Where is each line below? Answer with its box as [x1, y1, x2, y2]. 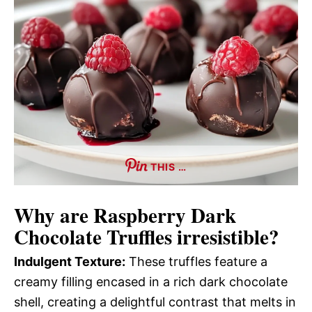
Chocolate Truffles [14, 222, 172, 251]
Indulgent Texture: [14, 254, 125, 269]
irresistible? [172, 222, 279, 251]
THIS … [150, 161, 187, 173]
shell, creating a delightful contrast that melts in [14, 295, 296, 309]
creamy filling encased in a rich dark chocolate [14, 274, 288, 289]
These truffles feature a [125, 254, 267, 269]
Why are [14, 201, 93, 230]
